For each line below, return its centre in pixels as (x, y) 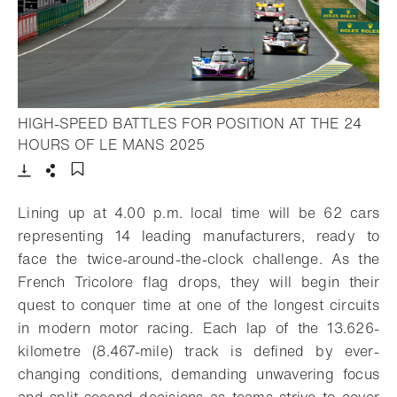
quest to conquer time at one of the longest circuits (198, 305)
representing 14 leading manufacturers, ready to (198, 236)
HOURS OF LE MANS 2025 (111, 145)
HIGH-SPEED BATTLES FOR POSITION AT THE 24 (190, 124)
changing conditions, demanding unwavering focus (198, 374)
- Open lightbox (255, 144)
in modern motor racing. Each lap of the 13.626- (198, 328)
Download (56, 186)
